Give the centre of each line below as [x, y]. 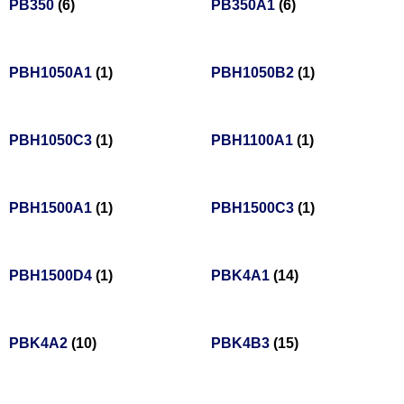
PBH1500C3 [254, 208]
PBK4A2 [40, 344]
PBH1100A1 [254, 141]
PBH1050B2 [254, 73]
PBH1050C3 [52, 141]
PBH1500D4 [52, 276]
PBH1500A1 [52, 208]
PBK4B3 [242, 344]
